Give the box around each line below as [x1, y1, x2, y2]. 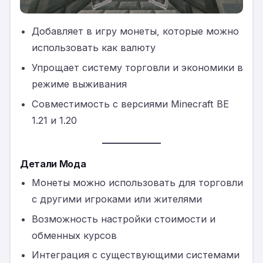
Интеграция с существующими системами [31, 249, 240, 261]
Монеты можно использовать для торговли [31, 176, 243, 188]
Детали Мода [20, 157, 86, 170]
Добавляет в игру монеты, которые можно [31, 25, 239, 38]
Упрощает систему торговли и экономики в [31, 62, 243, 74]
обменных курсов [31, 229, 117, 241]
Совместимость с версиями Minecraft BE [31, 97, 229, 110]
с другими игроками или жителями [31, 193, 202, 205]
